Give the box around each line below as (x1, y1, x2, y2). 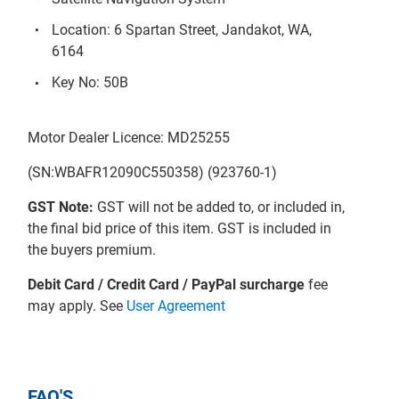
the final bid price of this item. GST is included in (28, 219, 332, 237)
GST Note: (28, 198, 94, 216)
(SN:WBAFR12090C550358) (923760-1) (28, 163, 278, 181)
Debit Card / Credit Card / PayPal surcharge (28, 275, 305, 293)
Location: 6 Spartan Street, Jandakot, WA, (52, 21, 313, 39)
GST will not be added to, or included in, (94, 198, 346, 216)
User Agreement (126, 297, 226, 314)
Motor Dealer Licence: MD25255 (28, 128, 231, 146)
